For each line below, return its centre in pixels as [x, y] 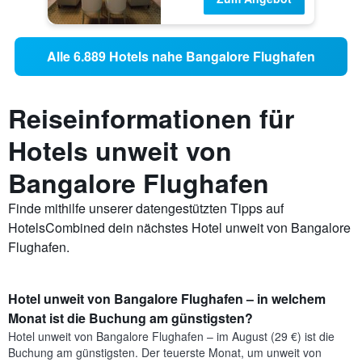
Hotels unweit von [120, 151]
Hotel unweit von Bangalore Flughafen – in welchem [167, 299]
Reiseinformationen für [151, 118]
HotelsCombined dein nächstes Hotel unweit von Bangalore [179, 228]
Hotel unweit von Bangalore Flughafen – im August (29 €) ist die [171, 337]
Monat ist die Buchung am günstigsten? [130, 318]
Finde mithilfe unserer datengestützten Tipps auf [146, 208]
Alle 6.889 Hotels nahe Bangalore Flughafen [181, 57]
